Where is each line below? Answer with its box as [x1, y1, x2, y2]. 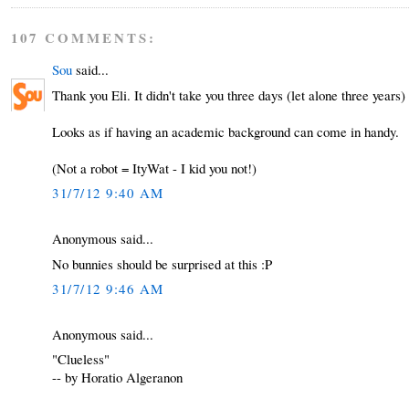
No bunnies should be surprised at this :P [52, 254, 273, 273]
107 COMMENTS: [11, 27, 157, 48]
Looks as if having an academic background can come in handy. [52, 121, 400, 141]
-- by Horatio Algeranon [52, 368, 184, 387]
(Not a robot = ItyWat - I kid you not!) [52, 158, 257, 177]
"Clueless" [52, 350, 110, 369]
